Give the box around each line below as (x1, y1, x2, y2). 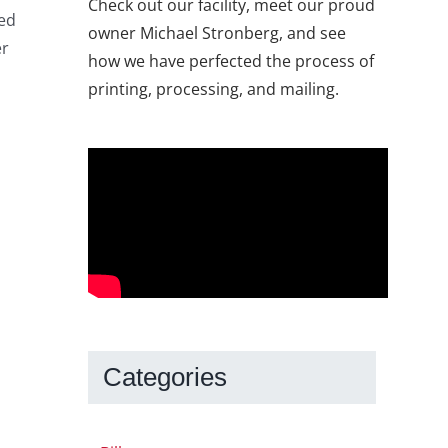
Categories (103, 362, 227, 393)
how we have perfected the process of (88, 50, 374, 73)
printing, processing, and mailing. (88, 78, 339, 101)
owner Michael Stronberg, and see (88, 22, 346, 45)
